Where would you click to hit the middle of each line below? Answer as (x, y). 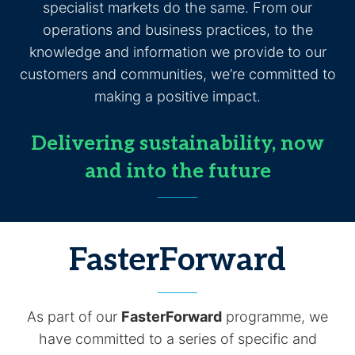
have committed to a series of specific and (177, 339)
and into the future (177, 171)
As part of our (74, 317)
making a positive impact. (177, 96)
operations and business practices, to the (177, 30)
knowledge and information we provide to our (177, 52)
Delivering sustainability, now (177, 143)
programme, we (275, 317)
